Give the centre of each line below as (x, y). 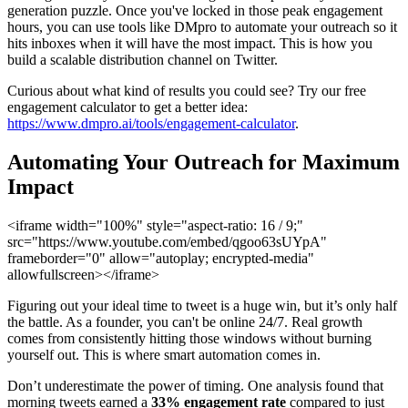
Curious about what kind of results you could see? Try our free (187, 91)
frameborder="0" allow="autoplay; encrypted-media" (161, 259)
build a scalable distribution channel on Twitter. (143, 60)
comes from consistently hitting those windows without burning (189, 339)
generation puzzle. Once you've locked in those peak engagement (195, 11)
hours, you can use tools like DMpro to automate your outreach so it (202, 27)
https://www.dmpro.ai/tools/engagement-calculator (151, 124)
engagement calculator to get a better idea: (127, 107)
